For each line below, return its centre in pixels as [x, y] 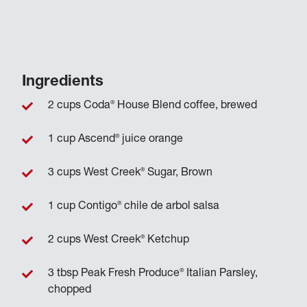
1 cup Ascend [82, 140]
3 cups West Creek [95, 173]
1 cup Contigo [83, 207]
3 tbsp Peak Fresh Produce [114, 274]
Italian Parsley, [221, 274]
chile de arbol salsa [171, 207]
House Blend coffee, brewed [186, 106]
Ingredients [63, 82]
